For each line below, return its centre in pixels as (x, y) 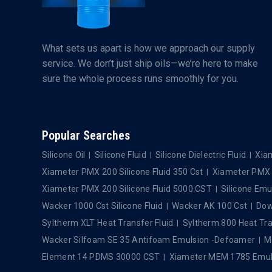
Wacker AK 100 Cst (210, 206)
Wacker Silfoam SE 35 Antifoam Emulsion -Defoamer (149, 240)
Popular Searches (86, 135)
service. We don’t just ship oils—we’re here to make (150, 63)
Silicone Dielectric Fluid (201, 155)
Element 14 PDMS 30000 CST (101, 257)
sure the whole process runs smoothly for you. (140, 78)
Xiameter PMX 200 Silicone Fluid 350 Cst (123, 172)
